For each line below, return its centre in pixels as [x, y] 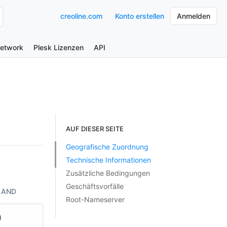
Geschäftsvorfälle [94, 186]
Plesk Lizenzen [59, 47]
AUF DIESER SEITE [94, 129]
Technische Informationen [108, 160]
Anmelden [194, 16]
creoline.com [81, 16]
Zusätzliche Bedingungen [108, 173]
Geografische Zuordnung [107, 147]
